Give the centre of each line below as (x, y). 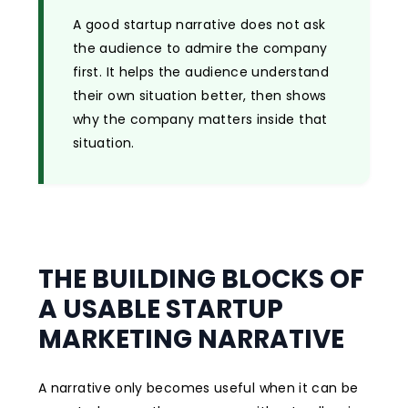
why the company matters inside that (200, 119)
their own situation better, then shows (200, 95)
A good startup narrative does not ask (199, 24)
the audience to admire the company (200, 48)
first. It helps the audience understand (201, 71)
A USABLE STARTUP (161, 309)
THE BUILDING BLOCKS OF (201, 279)
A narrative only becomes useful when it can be (199, 388)
